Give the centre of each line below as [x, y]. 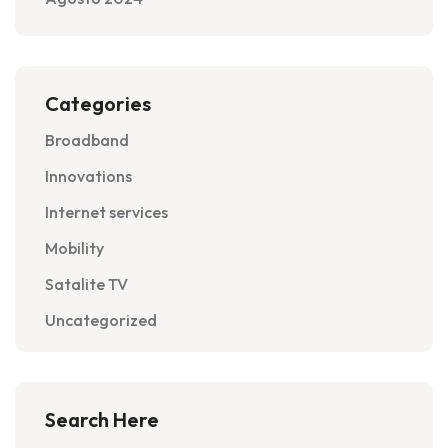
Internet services [106, 212]
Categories [98, 103]
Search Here [102, 419]
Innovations [88, 176]
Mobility [74, 248]
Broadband [87, 140]
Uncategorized [101, 320]
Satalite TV [86, 284]
